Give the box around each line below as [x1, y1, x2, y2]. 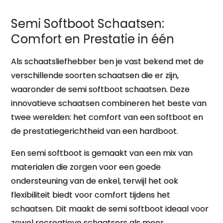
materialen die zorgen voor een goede [11, 161, 161, 173]
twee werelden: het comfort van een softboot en [11, 111, 204, 123]
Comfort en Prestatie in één [11, 31, 175, 47]
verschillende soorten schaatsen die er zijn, [11, 70, 179, 81]
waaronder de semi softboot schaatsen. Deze [11, 84, 190, 95]
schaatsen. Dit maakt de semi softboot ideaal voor [11, 203, 209, 215]
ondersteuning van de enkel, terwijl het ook [11, 175, 179, 187]
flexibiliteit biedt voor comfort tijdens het [11, 189, 171, 201]
